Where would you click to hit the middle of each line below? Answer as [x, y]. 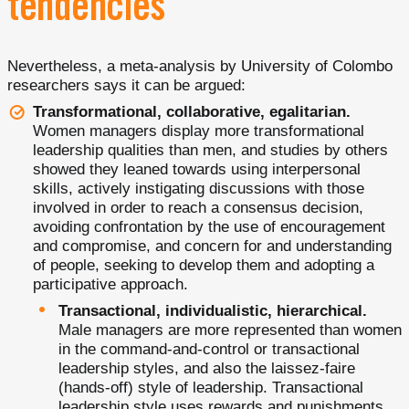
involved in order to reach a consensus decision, [198, 208]
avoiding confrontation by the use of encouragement [209, 227]
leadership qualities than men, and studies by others [210, 150]
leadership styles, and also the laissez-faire [207, 368]
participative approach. [110, 284]
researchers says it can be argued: [126, 85]
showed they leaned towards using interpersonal [197, 169]
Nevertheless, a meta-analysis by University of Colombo [200, 66]
